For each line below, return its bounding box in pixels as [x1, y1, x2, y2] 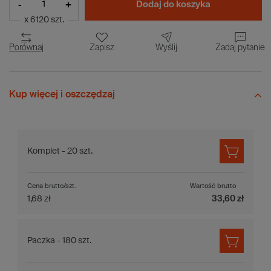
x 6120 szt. [24, 15, 64, 24]
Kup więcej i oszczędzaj [9, 90, 115, 100]
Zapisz [90, 43, 114, 52]
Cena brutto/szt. [27, 182, 76, 189]
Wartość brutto [189, 182, 236, 189]
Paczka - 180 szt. [27, 236, 91, 245]
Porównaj [9, 43, 44, 52]
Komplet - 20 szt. [27, 146, 93, 155]
